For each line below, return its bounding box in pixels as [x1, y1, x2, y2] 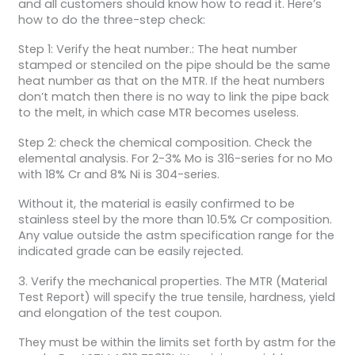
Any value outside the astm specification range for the [17, 227, 334, 244]
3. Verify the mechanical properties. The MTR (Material [17, 273, 327, 289]
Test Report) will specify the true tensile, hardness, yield [17, 288, 335, 305]
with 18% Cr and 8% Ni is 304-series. [17, 166, 219, 182]
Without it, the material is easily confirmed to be [17, 196, 295, 212]
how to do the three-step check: [17, 11, 205, 28]
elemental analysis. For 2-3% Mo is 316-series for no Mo [17, 150, 333, 166]
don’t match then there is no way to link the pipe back [17, 89, 329, 105]
